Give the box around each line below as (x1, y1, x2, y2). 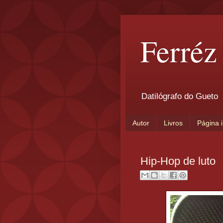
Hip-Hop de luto (140, 154, 216, 167)
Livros (164, 118, 183, 127)
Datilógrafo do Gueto (141, 92, 218, 102)
